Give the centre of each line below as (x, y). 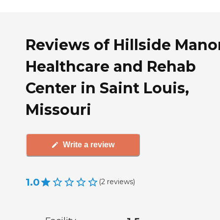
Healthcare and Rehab (111, 66)
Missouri (58, 110)
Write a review (89, 145)
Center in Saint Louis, (107, 88)
